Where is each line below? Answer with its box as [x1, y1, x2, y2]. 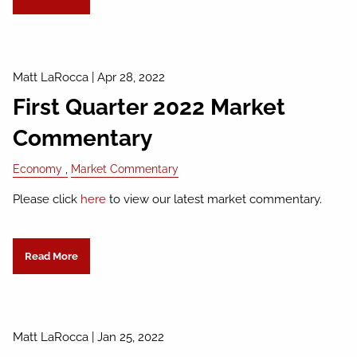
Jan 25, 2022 [97, 329, 165, 344]
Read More [24, 250, 78, 263]
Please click [13, 191, 81, 206]
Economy [13, 162, 63, 175]
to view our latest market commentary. [106, 191, 323, 206]
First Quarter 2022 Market [13, 94, 286, 121]
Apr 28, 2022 [97, 69, 166, 84]
